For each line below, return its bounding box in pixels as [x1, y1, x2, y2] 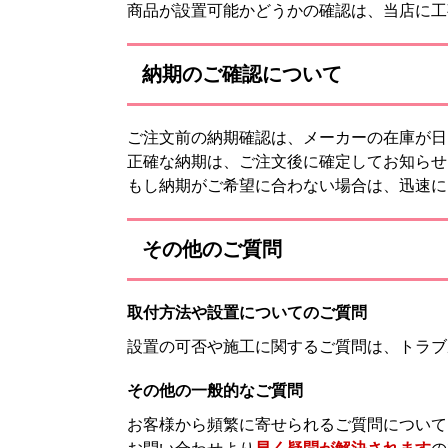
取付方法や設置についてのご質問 [127, 303, 367, 321]
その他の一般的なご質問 [127, 381, 303, 399]
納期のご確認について [142, 62, 342, 85]
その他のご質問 [142, 237, 282, 260]
